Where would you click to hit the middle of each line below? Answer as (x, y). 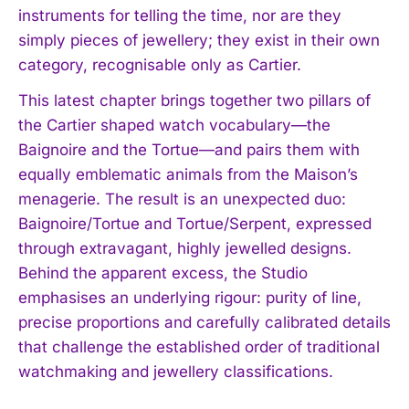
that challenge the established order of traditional (199, 346)
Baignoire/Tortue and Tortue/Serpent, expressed (195, 223)
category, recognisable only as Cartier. (160, 64)
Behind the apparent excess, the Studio (163, 273)
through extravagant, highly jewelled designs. (185, 248)
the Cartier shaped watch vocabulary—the (174, 125)
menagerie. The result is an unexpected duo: (182, 199)
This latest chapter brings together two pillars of (194, 100)
